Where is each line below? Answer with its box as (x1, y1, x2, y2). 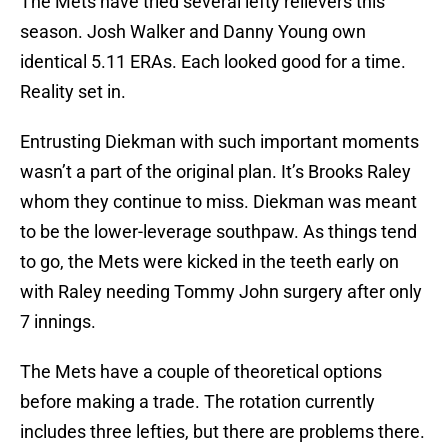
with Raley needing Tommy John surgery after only (20, 281, 422, 303)
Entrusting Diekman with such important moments (20, 131, 419, 153)
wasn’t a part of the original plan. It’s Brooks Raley (20, 161, 411, 183)
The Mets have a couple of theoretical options (20, 361, 382, 383)
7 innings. (20, 311, 96, 333)
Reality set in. (20, 81, 126, 103)
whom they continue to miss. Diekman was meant (20, 191, 417, 213)
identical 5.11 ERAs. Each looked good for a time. (20, 51, 406, 73)
